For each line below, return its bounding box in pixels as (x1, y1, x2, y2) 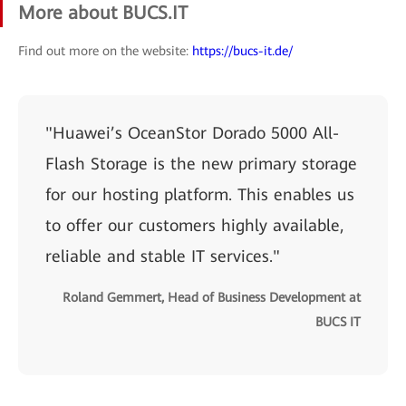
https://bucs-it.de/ (192, 43, 293, 58)
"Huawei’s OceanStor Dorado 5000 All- (45, 123, 339, 142)
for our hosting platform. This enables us (45, 185, 354, 204)
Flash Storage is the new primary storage (45, 154, 357, 173)
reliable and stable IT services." (45, 246, 280, 266)
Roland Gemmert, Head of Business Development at (63, 290, 361, 304)
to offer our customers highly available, (45, 216, 343, 235)
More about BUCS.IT (18, 2, 188, 24)
